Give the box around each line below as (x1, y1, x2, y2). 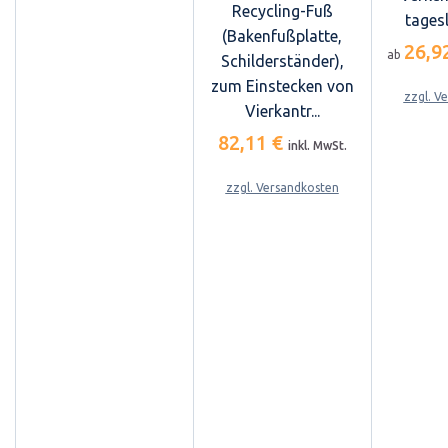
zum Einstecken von (210, 76, 354, 95)
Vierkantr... (244, 101, 320, 120)
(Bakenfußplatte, (222, 26, 342, 45)
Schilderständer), (220, 51, 344, 70)
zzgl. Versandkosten (225, 180, 339, 194)
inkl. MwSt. (287, 138, 347, 152)
